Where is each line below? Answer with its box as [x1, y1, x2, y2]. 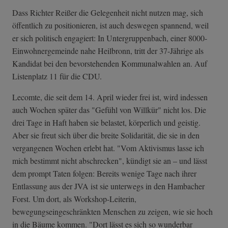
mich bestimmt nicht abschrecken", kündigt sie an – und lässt [12, 155, 207, 166]
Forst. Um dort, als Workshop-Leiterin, [12, 193, 136, 204]
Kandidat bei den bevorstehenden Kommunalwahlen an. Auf [12, 58, 207, 69]
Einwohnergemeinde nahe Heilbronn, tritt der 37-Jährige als [12, 45, 204, 56]
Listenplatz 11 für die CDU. [12, 70, 104, 81]
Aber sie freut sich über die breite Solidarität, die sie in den [12, 129, 199, 140]
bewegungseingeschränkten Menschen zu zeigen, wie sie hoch [12, 206, 213, 217]
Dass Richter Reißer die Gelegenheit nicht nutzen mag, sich [12, 7, 203, 18]
